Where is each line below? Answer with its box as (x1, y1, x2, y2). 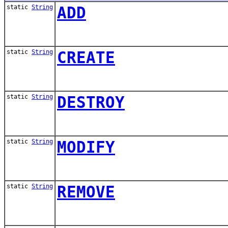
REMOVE (57, 182, 115, 201)
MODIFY (57, 137, 115, 156)
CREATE (57, 48, 115, 67)
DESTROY (57, 93, 125, 111)
